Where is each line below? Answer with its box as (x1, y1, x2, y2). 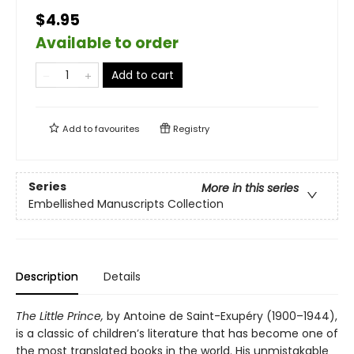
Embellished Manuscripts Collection (28, 196, 224, 213)
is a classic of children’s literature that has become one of (16, 326, 338, 341)
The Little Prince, (16, 308, 104, 324)
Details (104, 269, 141, 284)
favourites (95, 122, 140, 135)
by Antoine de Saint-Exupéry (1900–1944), (104, 308, 337, 324)
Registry (171, 122, 209, 135)
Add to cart (111, 67, 174, 83)
